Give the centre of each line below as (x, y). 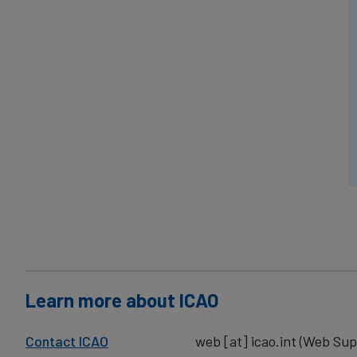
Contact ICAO (67, 341)
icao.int (274, 341)
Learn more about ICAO (122, 300)
